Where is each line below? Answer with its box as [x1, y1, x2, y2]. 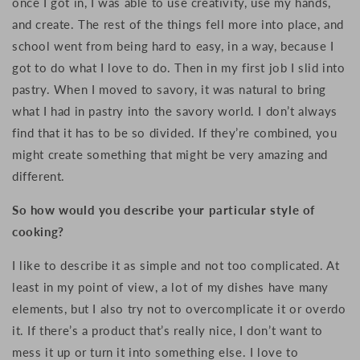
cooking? [12, 224, 64, 239]
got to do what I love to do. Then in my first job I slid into [12, 60, 346, 76]
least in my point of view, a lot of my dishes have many [12, 280, 329, 295]
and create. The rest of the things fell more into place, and [12, 17, 345, 32]
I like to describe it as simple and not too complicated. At [12, 258, 340, 273]
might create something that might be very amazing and [12, 147, 328, 162]
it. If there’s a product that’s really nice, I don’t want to [12, 323, 324, 338]
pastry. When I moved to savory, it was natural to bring [12, 82, 327, 97]
